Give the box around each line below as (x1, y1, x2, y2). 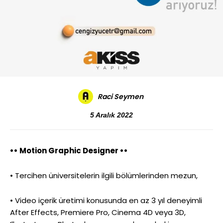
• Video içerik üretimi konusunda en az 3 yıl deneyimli (10, 195, 202, 206)
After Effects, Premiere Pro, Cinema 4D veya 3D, (10, 207, 186, 218)
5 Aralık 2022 (90, 111, 133, 119)
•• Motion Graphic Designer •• (10, 145, 128, 156)
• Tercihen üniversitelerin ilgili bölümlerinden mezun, (10, 170, 198, 181)
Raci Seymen (98, 91, 143, 102)
